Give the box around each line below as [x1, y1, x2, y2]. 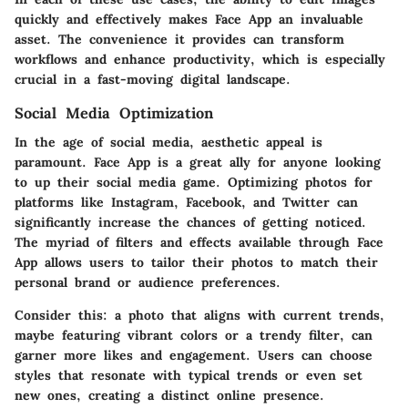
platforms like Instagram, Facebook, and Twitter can [15, 193, 358, 210]
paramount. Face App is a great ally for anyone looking [15, 153, 381, 170]
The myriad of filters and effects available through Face [15, 233, 383, 250]
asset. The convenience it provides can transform [15, 30, 344, 47]
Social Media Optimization [15, 103, 213, 122]
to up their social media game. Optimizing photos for [15, 173, 372, 190]
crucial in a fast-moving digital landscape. [15, 70, 291, 87]
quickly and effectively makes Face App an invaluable [15, 10, 363, 27]
